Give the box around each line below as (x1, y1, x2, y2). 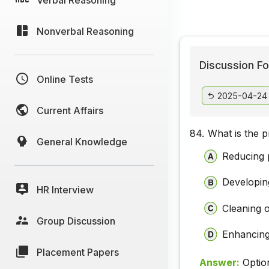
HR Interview (37, 183, 94, 196)
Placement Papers (37, 246, 119, 258)
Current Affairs (37, 104, 103, 116)
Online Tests (37, 73, 93, 85)
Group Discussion (37, 214, 115, 227)
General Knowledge (37, 135, 127, 148)
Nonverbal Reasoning (37, 25, 134, 37)
